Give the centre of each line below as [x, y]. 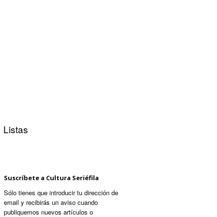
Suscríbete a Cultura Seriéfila [51, 178]
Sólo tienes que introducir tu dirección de [61, 193]
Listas [15, 129]
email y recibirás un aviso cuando [51, 202]
